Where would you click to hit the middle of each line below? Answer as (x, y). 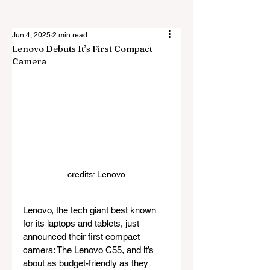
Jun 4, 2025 (31, 35)
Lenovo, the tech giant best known (91, 210)
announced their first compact (83, 237)
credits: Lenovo (96, 174)
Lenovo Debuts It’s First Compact (82, 49)
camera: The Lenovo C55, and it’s (89, 250)
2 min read (70, 35)
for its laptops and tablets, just (82, 224)
